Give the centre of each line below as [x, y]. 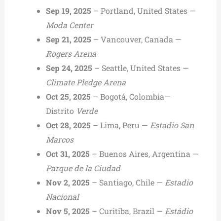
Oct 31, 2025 [68, 153]
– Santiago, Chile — [127, 182]
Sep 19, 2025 [68, 10]
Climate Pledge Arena [86, 82]
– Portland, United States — [143, 10]
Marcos [59, 139]
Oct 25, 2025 [68, 96]
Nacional [62, 196]
